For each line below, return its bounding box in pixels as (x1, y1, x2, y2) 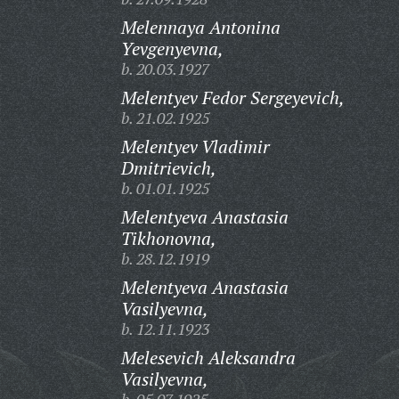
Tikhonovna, (120, 226, 216, 250)
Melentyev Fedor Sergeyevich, (120, 85, 345, 110)
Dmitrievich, (120, 156, 216, 180)
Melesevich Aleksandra (120, 346, 296, 370)
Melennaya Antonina (120, 15, 281, 39)
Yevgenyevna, (120, 37, 224, 61)
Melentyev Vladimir (120, 134, 270, 159)
